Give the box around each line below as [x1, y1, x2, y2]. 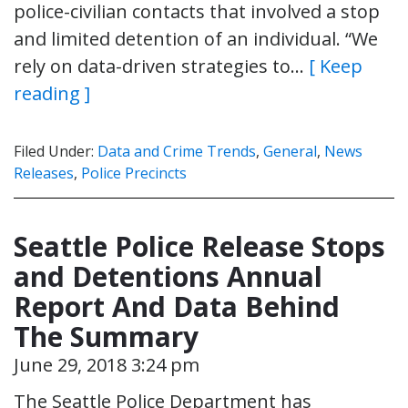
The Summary [14, 317, 199, 355]
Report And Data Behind [14, 287, 340, 325]
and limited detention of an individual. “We [14, 25, 378, 51]
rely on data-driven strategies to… [14, 53, 309, 78]
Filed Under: [14, 140, 97, 161]
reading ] [14, 80, 90, 106]
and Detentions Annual [14, 257, 322, 295]
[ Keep [309, 53, 362, 78]
